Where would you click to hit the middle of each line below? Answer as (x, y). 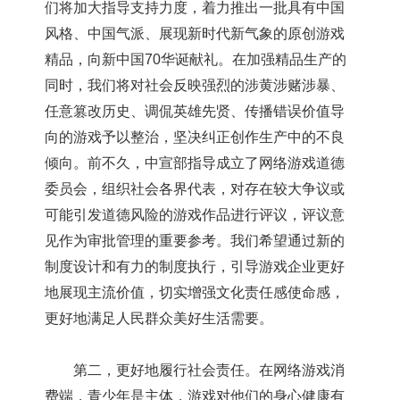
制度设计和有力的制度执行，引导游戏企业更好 (195, 267)
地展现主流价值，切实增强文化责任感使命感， (195, 292)
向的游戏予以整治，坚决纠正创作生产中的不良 (195, 137)
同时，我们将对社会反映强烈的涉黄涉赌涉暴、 (195, 85)
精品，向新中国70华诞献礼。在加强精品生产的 (196, 59)
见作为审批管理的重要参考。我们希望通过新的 (195, 241)
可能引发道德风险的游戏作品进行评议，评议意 (195, 215)
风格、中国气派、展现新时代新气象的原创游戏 (195, 33)
